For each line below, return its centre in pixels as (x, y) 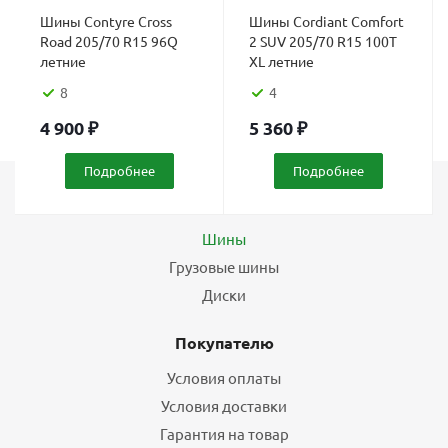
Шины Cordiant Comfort (326, 21)
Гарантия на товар (224, 433)
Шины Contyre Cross (106, 21)
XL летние (281, 61)
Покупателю (224, 342)
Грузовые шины (224, 266)
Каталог (224, 203)
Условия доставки (224, 405)
